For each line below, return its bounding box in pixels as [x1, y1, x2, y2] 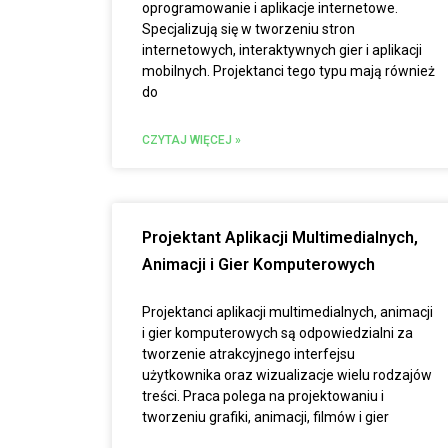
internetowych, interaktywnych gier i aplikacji [142, 42, 422, 58]
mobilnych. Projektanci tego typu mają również [142, 63, 435, 79]
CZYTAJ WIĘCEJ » [142, 133, 241, 147]
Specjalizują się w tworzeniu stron [142, 21, 355, 37]
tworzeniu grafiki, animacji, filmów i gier [142, 409, 389, 425]
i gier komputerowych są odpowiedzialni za [142, 325, 413, 341]
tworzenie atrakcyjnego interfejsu [142, 346, 355, 362]
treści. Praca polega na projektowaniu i [142, 388, 384, 404]
